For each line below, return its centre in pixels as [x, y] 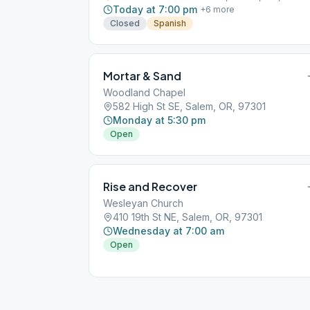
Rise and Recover [150, 186]
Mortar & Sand [142, 76]
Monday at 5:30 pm [159, 120]
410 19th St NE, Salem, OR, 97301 [188, 217]
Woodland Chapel [144, 92]
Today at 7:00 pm [155, 9]
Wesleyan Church [143, 203]
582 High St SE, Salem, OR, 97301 [189, 106]
